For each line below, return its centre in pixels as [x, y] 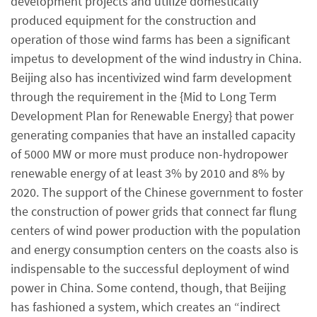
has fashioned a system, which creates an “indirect [145, 306]
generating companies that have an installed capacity [153, 134]
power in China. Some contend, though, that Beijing [148, 287]
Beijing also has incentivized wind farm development [151, 77]
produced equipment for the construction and [133, 20]
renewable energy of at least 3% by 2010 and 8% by [148, 173]
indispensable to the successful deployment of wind [150, 268]
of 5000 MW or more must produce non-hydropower [149, 154]
